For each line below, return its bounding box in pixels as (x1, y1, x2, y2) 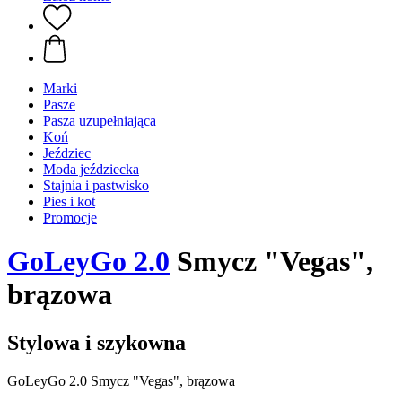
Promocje (43, 210, 97, 225)
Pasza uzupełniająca (43, 113, 156, 128)
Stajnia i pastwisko (43, 178, 149, 193)
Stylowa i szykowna (7, 330, 186, 354)
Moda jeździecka (43, 162, 139, 177)
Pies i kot (43, 194, 95, 209)
